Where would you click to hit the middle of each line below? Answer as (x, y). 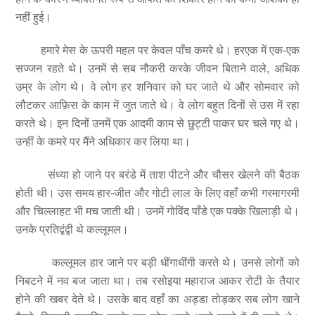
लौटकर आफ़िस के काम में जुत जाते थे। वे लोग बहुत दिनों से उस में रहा (157, 105)
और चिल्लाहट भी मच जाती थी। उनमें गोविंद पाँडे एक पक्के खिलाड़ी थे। (157, 211)
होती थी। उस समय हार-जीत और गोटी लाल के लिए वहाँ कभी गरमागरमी (157, 193)
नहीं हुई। (34, 18)
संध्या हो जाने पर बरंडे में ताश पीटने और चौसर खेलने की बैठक (157, 174)
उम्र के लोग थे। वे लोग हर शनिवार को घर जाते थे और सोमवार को (157, 87)
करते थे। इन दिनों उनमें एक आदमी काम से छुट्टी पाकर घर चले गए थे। (157, 124)
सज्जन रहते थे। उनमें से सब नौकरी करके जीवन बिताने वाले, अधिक (157, 69)
